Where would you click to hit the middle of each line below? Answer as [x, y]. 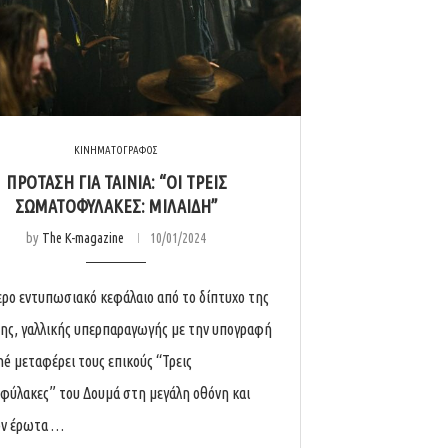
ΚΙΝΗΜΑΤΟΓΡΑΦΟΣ [116, 150]
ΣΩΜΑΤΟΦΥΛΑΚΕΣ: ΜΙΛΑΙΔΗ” [116, 206]
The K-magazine [83, 238]
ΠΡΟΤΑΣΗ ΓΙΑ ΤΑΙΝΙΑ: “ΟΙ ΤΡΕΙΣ [116, 182]
